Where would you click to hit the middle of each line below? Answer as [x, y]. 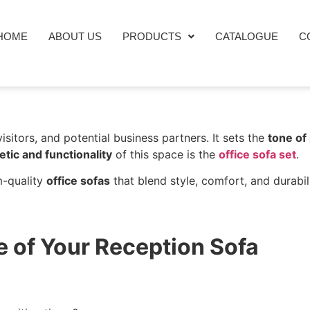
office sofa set [257, 154]
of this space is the [165, 154]
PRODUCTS [152, 36]
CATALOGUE [247, 36]
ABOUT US [75, 36]
